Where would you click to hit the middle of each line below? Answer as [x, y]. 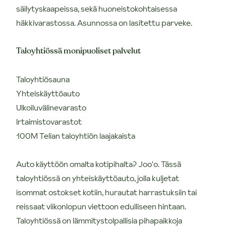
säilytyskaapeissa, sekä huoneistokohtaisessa [97, 8]
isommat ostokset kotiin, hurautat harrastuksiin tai [106, 192]
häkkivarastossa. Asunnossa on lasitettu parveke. [104, 22]
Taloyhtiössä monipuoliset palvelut [78, 51]
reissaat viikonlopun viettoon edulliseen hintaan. [101, 206]
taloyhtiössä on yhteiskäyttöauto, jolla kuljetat [98, 178]
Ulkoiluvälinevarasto [51, 107]
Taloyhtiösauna [43, 79]
